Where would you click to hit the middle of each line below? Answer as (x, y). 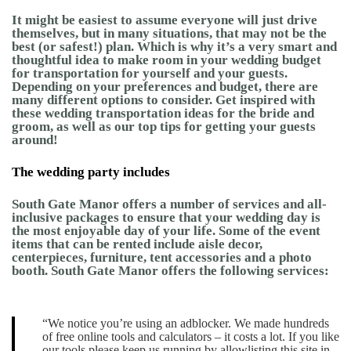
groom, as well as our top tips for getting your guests (164, 127)
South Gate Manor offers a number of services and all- (169, 204)
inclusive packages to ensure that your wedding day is (166, 218)
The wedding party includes (91, 172)
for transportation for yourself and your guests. (150, 74)
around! (35, 140)
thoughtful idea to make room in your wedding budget (166, 60)
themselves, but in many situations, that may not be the (169, 34)
